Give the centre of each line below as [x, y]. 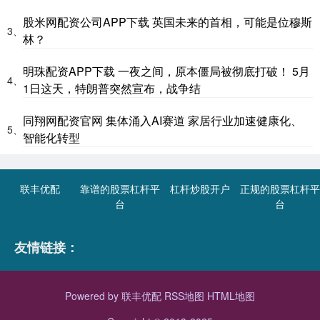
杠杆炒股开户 [200, 188]
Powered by [93, 295]
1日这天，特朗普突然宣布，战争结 [112, 88]
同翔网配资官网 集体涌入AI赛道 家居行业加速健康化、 [162, 120]
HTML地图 [231, 295]
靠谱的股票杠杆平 [120, 188]
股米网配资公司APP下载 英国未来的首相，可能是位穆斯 [167, 21]
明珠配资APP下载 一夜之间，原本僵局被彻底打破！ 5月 [166, 71]
